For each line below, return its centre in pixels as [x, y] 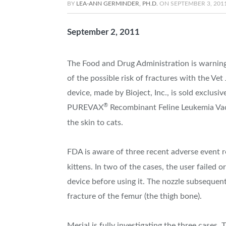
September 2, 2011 [103, 32]
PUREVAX [85, 108]
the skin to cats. [95, 122]
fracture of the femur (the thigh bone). [134, 196]
